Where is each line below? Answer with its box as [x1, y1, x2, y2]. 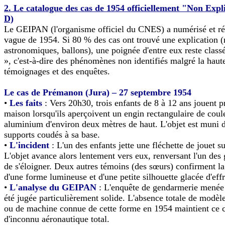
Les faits [10, 97, 45, 108]
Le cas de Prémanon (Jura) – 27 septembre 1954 [4, 87, 191, 97]
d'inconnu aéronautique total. [4, 213, 109, 224]
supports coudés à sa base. [4, 129, 100, 140]
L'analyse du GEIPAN [10, 182, 96, 192]
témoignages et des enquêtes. [4, 66, 110, 76]
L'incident [10, 140, 49, 150]
